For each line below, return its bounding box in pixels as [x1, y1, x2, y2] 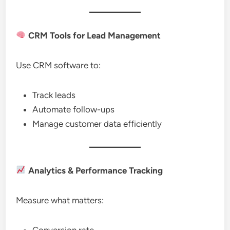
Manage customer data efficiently [32, 118, 162, 129]
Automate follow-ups [32, 104, 115, 114]
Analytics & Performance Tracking [26, 165, 163, 176]
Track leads [32, 89, 76, 100]
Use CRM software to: [16, 60, 101, 70]
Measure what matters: [16, 195, 104, 205]
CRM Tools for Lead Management [26, 30, 161, 41]
